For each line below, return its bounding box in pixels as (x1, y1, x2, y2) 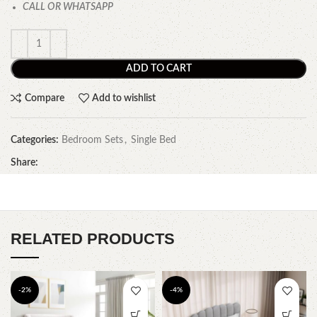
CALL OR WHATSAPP (23, 2, 113, 13)
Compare (24, 93, 64, 103)
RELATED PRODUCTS (11, 230, 175, 248)
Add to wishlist (92, 93, 156, 103)
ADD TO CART (125, 64, 192, 74)
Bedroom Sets (62, 135, 123, 146)
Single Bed (131, 135, 176, 146)
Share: (11, 158, 38, 168)
